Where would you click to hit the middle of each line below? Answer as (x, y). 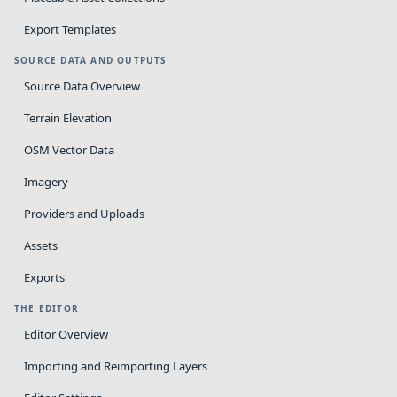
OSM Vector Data (69, 150)
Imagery (46, 182)
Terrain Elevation (68, 118)
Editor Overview (66, 334)
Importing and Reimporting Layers (116, 366)
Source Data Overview (82, 86)
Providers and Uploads (84, 214)
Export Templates (70, 29)
